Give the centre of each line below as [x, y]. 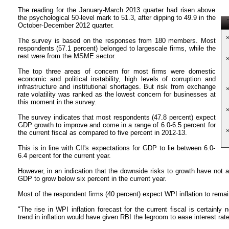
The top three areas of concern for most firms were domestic [117, 71]
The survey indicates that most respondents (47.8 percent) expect [117, 117]
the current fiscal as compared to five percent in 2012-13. [102, 133]
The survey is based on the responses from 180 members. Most [117, 41]
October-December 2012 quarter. [66, 25]
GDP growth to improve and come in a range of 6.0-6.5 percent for [117, 125]
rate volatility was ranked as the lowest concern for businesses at [117, 94]
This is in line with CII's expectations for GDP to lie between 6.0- [117, 148]
